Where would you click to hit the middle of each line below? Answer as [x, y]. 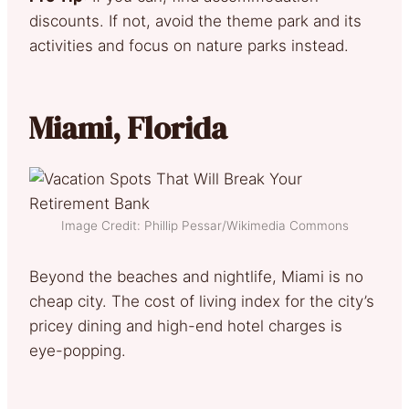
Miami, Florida [128, 127]
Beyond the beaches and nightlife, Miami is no [196, 276]
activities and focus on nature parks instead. [194, 45]
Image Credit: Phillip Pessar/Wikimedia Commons [204, 225]
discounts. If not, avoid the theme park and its [195, 21]
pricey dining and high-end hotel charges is [186, 325]
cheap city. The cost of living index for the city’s [202, 301]
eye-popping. [82, 350]
